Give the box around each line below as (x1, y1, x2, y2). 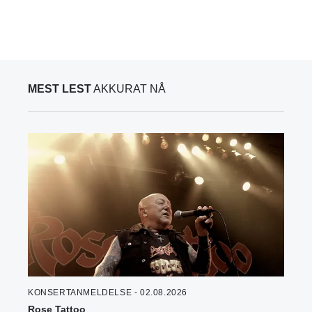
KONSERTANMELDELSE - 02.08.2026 (28, 288, 187, 298)
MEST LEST (28, 83, 91, 95)
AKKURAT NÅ (91, 83, 166, 95)
